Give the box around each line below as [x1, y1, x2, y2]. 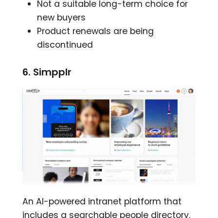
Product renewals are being [37, 25, 154, 37]
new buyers [37, 12, 86, 24]
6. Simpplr [22, 65, 72, 79]
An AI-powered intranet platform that [22, 195, 182, 207]
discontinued [37, 39, 93, 51]
